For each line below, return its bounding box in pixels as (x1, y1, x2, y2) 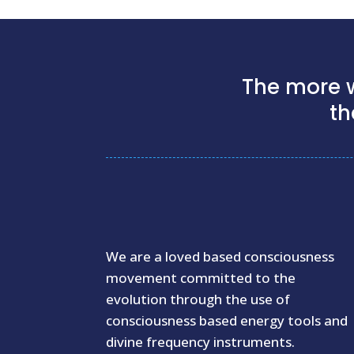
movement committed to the (106, 268, 296, 287)
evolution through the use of (106, 289, 291, 308)
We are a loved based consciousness (106, 247, 335, 265)
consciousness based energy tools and (106, 311, 348, 330)
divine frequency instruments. (106, 332, 296, 351)
